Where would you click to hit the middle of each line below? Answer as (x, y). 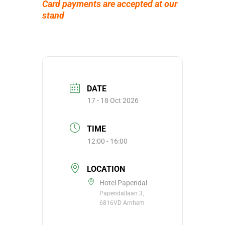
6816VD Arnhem (122, 203)
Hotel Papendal (123, 183)
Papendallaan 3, (122, 194)
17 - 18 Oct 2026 (113, 101)
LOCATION (106, 169)
